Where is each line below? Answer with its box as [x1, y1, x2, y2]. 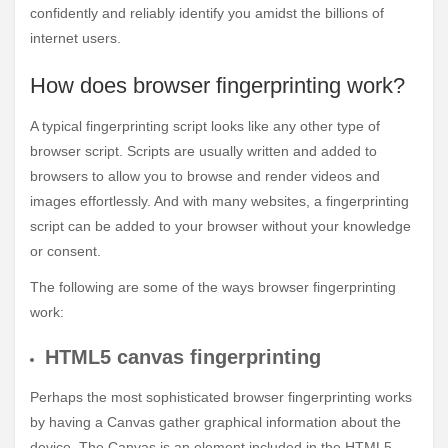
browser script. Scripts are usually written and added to [30, 143, 377, 160]
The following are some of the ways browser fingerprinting [30, 279, 396, 296]
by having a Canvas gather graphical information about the [30, 413, 401, 430]
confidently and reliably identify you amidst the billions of [30, 4, 384, 21]
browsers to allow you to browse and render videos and [30, 168, 380, 185]
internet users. [30, 29, 121, 46]
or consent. [30, 243, 101, 260]
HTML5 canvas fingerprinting [45, 346, 321, 369]
